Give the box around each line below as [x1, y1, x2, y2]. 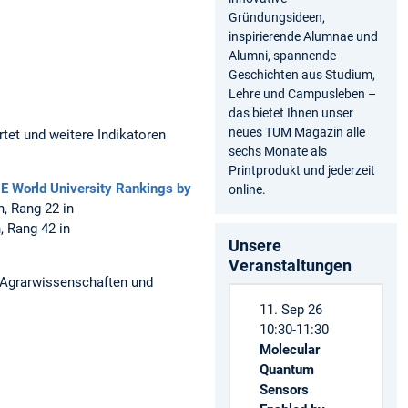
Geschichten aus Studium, [229, 67, 375, 83]
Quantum [259, 361, 314, 378]
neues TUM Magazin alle [229, 125, 365, 140]
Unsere [229, 236, 281, 256]
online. [229, 182, 266, 198]
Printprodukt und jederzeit [229, 163, 375, 178]
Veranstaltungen [229, 256, 352, 276]
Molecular [259, 341, 320, 358]
